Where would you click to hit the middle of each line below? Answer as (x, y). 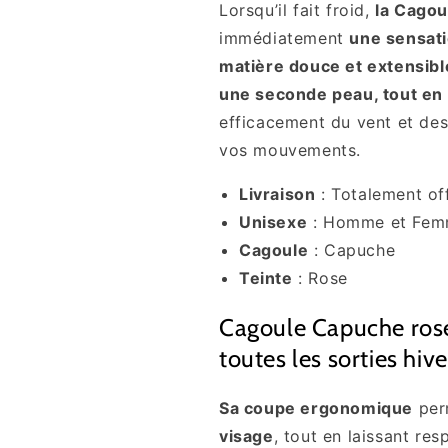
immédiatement (284, 38)
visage (246, 436)
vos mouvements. (290, 150)
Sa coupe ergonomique (316, 408)
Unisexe (273, 222)
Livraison (277, 194)
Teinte (266, 278)
